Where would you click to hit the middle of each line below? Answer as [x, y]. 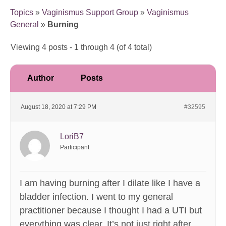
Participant [75, 148]
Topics [22, 13]
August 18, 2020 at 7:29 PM [59, 107]
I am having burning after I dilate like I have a [110, 183]
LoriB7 [72, 137]
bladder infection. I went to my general [96, 197]
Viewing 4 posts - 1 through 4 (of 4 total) [81, 47]
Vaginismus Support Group [90, 13]
